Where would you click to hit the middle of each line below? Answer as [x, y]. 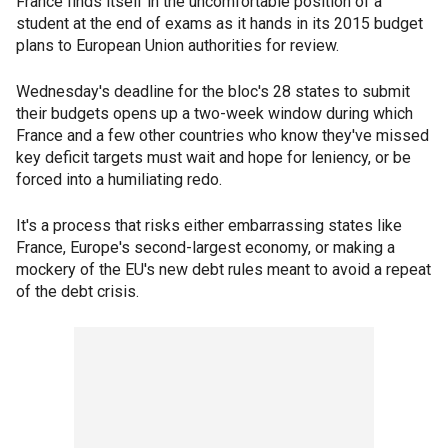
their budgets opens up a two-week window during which [214, 113]
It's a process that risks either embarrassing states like [209, 225]
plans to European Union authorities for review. [177, 45]
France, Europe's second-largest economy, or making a [205, 247]
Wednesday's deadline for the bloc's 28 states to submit [213, 91]
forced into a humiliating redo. [119, 179]
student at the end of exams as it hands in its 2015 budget [219, 23]
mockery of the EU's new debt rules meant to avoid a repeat [223, 269]
